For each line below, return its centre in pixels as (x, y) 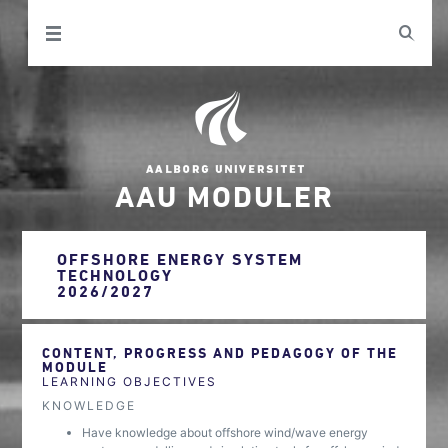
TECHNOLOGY (115, 275)
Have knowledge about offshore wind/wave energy (225, 432)
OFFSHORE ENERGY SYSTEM (180, 259)
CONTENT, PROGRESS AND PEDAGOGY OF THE (220, 352)
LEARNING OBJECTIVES (130, 381)
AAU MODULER (224, 195)
